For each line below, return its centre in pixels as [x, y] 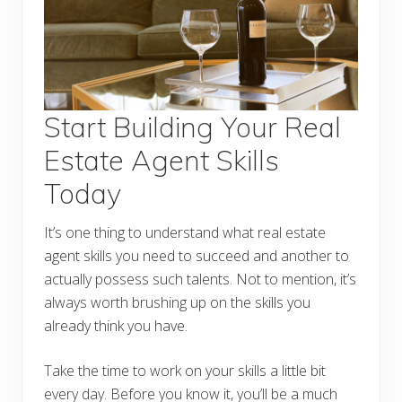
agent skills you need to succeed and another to [197, 255]
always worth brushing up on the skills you [177, 302]
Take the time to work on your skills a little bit [185, 370]
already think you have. [116, 325]
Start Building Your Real [192, 127]
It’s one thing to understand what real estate [185, 232]
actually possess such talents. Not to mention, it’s [200, 279]
